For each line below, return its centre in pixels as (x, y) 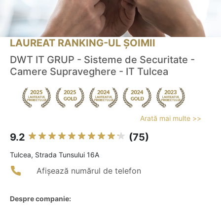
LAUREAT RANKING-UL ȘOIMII (83, 43)
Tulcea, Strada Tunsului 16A (55, 155)
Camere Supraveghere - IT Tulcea (89, 72)
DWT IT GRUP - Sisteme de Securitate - (102, 60)
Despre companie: (40, 199)
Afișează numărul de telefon (89, 171)
